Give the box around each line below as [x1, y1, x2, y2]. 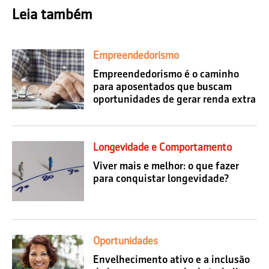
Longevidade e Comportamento [93, 141, 232, 153]
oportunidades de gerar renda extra [93, 92, 256, 105]
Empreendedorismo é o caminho [93, 67, 239, 80]
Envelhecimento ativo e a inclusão [93, 253, 250, 265]
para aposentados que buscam [93, 80, 232, 92]
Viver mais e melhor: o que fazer [93, 159, 239, 172]
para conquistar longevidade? [93, 172, 229, 184]
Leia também [12, 6, 92, 23]
